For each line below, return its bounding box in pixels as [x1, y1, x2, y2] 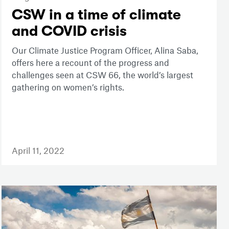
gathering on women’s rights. [11, 81, 124, 92]
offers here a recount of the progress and [11, 57, 169, 67]
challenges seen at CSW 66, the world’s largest [11, 69, 193, 80]
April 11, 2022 [11, 145, 64, 155]
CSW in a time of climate [11, 6, 181, 23]
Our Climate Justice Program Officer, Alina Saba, [11, 44, 198, 55]
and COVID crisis [11, 22, 127, 39]
